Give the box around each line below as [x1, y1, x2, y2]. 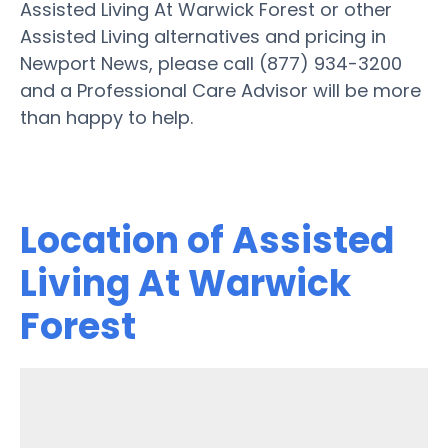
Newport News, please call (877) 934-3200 [20, 50, 402, 76]
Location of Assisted [20, 214, 394, 266]
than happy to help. [20, 104, 193, 130]
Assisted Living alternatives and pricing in [20, 23, 386, 49]
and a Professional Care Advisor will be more [20, 77, 421, 103]
